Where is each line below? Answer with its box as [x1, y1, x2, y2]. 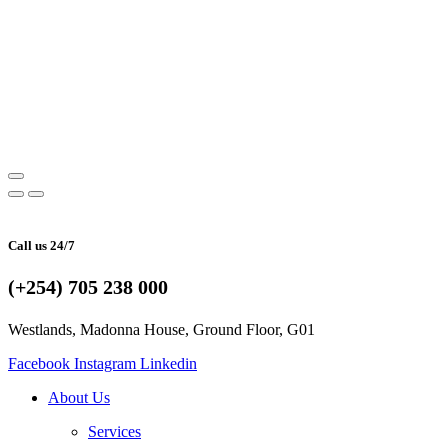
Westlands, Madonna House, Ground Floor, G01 [8, 321, 315, 339]
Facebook [8, 355, 70, 373]
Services [88, 423, 141, 441]
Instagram [74, 355, 136, 373]
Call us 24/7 [8, 238, 75, 254]
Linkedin [140, 355, 197, 373]
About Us [48, 389, 110, 407]
